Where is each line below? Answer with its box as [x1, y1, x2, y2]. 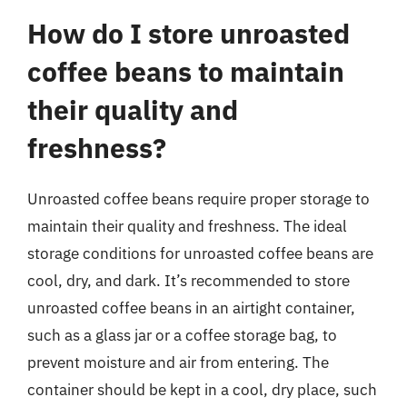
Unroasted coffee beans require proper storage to [27, 189, 370, 209]
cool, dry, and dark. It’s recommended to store [27, 271, 350, 291]
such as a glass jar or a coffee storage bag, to [27, 325, 337, 345]
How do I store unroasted [27, 15, 350, 51]
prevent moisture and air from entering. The [27, 352, 329, 372]
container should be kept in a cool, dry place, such [27, 380, 377, 400]
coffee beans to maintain [27, 54, 344, 89]
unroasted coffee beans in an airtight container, [27, 298, 355, 318]
